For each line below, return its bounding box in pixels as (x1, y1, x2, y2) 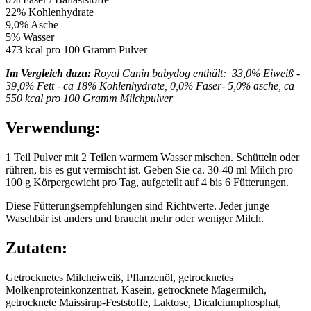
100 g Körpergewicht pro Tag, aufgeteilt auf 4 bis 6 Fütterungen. (6, 176, 289, 188)
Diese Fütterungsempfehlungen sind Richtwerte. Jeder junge (6, 199, 269, 212)
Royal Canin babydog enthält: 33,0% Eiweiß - (94, 67, 300, 79)
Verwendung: (6, 118, 101, 137)
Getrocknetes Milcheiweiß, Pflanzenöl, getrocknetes (6, 271, 233, 283)
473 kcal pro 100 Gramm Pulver (6, 43, 147, 56)
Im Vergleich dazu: (6, 67, 94, 79)
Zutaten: (6, 238, 67, 257)
